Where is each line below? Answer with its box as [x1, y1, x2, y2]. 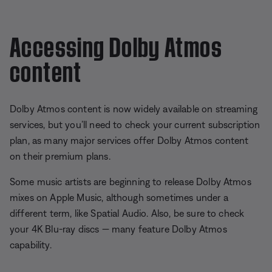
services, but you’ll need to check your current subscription [10, 118, 260, 130]
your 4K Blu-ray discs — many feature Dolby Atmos [10, 223, 227, 234]
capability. [10, 239, 52, 250]
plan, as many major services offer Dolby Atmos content [10, 134, 249, 146]
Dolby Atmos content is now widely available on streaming [10, 103, 257, 114]
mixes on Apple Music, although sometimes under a [10, 191, 228, 203]
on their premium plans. [10, 150, 110, 161]
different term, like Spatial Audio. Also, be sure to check [10, 207, 245, 219]
